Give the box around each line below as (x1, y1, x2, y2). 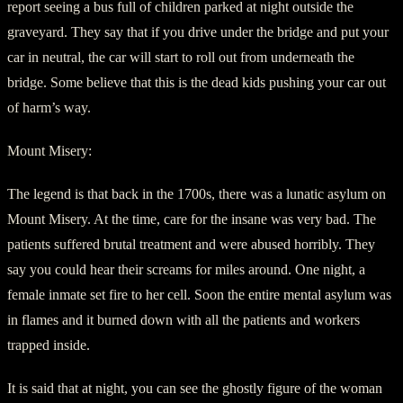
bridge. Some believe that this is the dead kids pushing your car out (7, 74, 386, 90)
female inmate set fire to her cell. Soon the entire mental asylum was (7, 286, 391, 302)
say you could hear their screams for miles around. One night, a (7, 261, 365, 277)
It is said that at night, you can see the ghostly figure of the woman (7, 380, 382, 396)
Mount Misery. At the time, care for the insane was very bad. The (7, 210, 376, 227)
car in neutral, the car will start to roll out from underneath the (7, 49, 354, 65)
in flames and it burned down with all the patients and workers (7, 311, 360, 327)
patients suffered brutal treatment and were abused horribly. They (7, 236, 375, 252)
